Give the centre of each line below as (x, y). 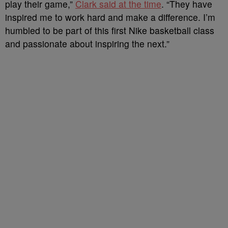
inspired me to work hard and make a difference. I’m (110, 17)
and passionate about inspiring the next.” (87, 44)
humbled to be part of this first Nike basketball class (110, 30)
